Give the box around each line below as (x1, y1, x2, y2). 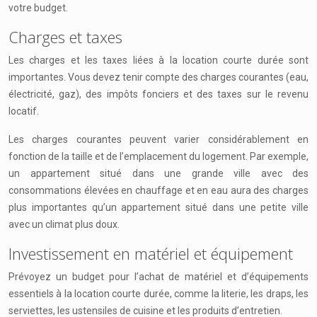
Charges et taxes (8, 26, 122, 47)
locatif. (8, 105, 39, 117)
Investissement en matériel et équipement (8, 243, 293, 264)
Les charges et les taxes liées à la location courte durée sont (8, 54, 309, 66)
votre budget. (8, 2, 68, 13)
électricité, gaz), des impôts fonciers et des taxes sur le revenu (8, 88, 309, 100)
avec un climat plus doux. (8, 219, 120, 230)
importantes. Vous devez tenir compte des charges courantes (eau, (8, 71, 309, 83)
